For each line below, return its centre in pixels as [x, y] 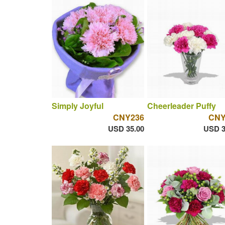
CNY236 [128, 118]
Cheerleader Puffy [181, 106]
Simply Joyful [77, 106]
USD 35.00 [126, 129]
